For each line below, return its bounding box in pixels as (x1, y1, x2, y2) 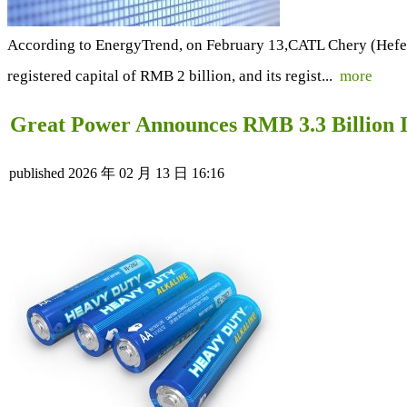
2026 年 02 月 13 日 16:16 (68, 164, 224, 181)
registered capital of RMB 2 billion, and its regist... (7, 66, 340, 84)
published (9, 164, 65, 181)
